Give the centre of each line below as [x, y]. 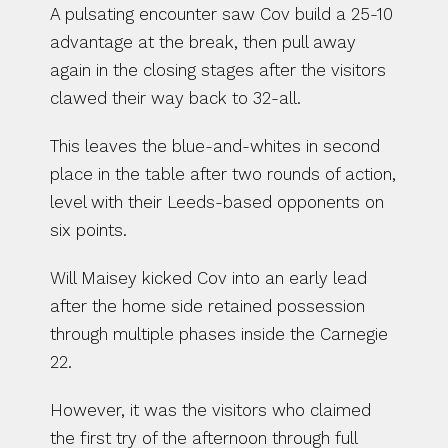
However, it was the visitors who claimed [210, 410]
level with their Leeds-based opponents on [217, 202]
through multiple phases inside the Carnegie [219, 334]
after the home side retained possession [207, 306]
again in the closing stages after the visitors [218, 70]
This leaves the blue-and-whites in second [215, 146]
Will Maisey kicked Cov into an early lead [208, 278]
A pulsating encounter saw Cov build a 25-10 [221, 14]
